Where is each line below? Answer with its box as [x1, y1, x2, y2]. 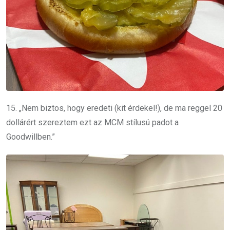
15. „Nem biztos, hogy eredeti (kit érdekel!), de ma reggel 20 [6, 103, 222, 113]
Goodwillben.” [6, 132, 55, 142]
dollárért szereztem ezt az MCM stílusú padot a [6, 118, 179, 128]
